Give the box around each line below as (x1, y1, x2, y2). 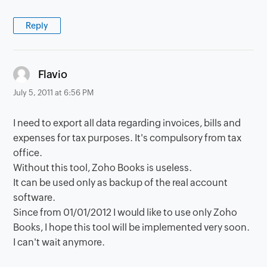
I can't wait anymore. (13, 236, 105, 248)
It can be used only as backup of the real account (13, 176, 228, 188)
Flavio (38, 68, 67, 81)
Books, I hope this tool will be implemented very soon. (13, 221, 250, 233)
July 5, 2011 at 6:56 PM (13, 88, 94, 97)
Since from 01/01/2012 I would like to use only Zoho (13, 206, 238, 218)
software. (13, 191, 56, 203)
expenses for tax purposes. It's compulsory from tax (13, 132, 242, 144)
